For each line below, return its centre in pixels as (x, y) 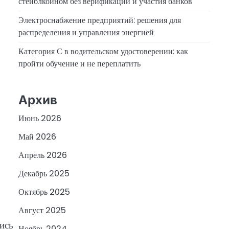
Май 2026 (37, 137)
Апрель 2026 (43, 155)
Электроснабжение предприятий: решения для (100, 20)
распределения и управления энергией (86, 33)
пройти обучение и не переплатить (79, 64)
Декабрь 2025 (44, 174)
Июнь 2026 (40, 119)
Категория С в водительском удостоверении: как (103, 52)
